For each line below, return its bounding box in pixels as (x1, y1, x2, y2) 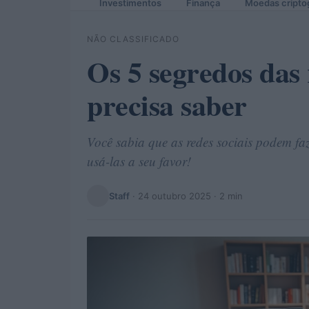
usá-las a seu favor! (87, 152, 191, 170)
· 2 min (211, 190, 243, 201)
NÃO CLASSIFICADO (87, 34, 179, 44)
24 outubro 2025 (138, 190, 211, 201)
